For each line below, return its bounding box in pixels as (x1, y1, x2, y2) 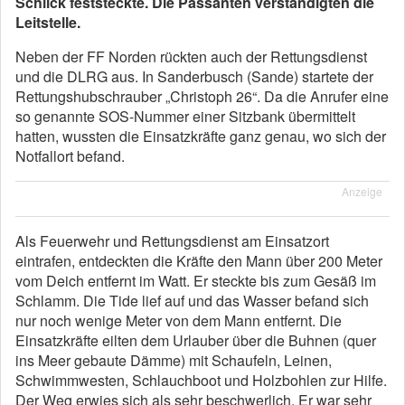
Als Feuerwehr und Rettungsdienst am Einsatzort (15, 231, 329, 251)
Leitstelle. (15, 12, 80, 33)
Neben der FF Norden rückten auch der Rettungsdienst (15, 46, 367, 67)
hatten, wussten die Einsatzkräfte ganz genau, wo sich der (15, 126, 386, 146)
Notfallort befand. (15, 146, 125, 166)
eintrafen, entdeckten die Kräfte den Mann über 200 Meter (15, 250, 382, 271)
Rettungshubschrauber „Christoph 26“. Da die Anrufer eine (15, 86, 389, 107)
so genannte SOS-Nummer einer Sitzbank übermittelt (15, 106, 355, 127)
